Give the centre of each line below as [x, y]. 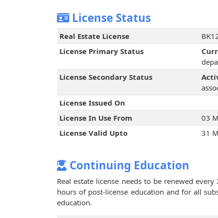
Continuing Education [128, 165]
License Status [110, 18]
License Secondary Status [106, 77]
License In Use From [96, 118]
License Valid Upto [93, 133]
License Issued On [92, 103]
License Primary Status [101, 51]
